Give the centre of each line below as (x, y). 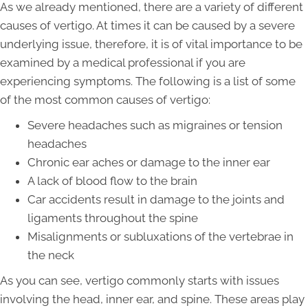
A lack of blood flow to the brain (112, 181)
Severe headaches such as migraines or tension (155, 125)
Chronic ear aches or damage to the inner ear (149, 163)
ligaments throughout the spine (113, 218)
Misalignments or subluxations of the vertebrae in (161, 237)
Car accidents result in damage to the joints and (156, 200)
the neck (51, 255)
